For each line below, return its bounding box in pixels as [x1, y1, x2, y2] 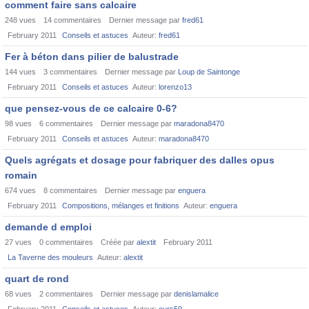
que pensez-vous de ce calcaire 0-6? [5, 103, 177, 114]
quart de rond [5, 273, 69, 284]
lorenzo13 [159, 83, 192, 91]
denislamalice [174, 290, 219, 298]
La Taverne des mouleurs [8, 253, 93, 261]
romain [5, 170, 37, 181]
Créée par [101, 238, 137, 246]
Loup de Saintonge [178, 68, 240, 76]
